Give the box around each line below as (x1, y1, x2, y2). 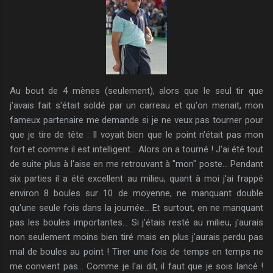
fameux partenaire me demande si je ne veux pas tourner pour (10, 114, 263, 126)
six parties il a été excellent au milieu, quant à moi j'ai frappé (10, 172, 263, 184)
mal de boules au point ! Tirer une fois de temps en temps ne (10, 246, 263, 257)
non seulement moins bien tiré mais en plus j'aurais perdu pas (10, 231, 263, 243)
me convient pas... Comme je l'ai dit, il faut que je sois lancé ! (10, 260, 263, 272)
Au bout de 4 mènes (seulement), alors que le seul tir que (10, 85, 263, 96)
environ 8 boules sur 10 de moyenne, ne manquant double (10, 187, 263, 199)
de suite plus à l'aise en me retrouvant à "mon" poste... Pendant (10, 158, 263, 169)
